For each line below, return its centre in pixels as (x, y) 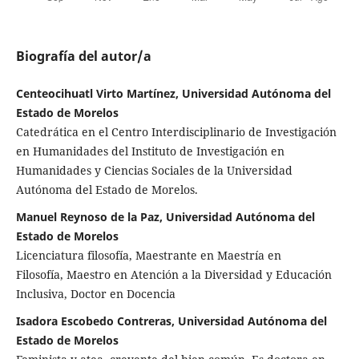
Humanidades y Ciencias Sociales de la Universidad (154, 170)
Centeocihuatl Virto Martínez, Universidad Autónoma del (173, 93)
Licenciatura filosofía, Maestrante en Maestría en (148, 255)
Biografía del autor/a (83, 56)
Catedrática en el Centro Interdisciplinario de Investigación (176, 131)
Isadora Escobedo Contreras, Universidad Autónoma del (171, 321)
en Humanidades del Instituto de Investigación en (150, 151)
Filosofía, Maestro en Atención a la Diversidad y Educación (173, 274)
